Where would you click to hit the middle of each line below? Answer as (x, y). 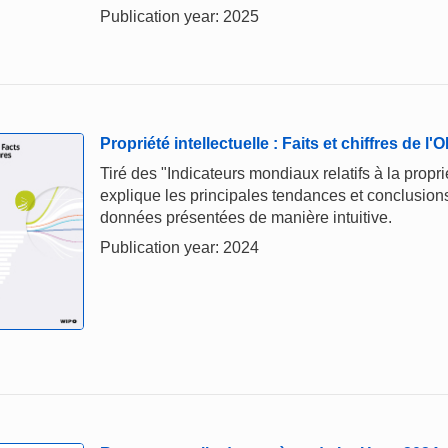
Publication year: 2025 (179, 17)
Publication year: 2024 (179, 248)
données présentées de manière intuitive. (246, 218)
